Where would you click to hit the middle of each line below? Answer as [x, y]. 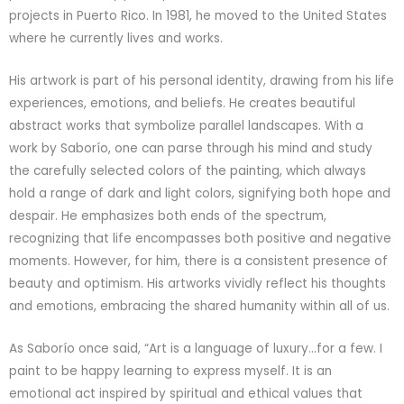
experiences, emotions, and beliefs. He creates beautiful [182, 103]
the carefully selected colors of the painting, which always [188, 170]
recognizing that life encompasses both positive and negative [200, 238]
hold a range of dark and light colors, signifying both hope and [200, 193]
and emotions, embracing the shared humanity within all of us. [199, 306]
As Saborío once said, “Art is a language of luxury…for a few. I [196, 348]
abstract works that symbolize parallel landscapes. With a [186, 125]
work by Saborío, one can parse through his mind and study [191, 148]
